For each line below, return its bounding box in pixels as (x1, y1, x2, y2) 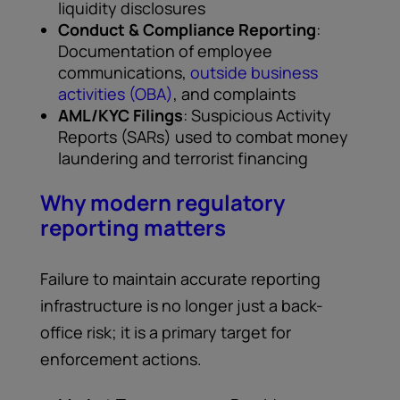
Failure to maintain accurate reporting (40, 268, 321, 289)
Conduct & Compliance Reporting (58, 19, 316, 40)
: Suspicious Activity (183, 104, 331, 126)
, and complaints (173, 83, 296, 104)
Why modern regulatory (40, 187, 285, 217)
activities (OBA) (58, 83, 173, 104)
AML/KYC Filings (58, 104, 183, 126)
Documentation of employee (58, 40, 272, 62)
